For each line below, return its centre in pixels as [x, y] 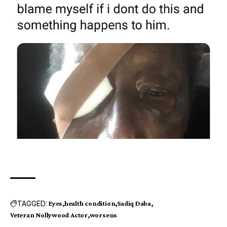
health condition [90, 203]
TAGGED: [32, 203]
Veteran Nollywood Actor [49, 215]
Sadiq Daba [134, 203]
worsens [103, 215]
